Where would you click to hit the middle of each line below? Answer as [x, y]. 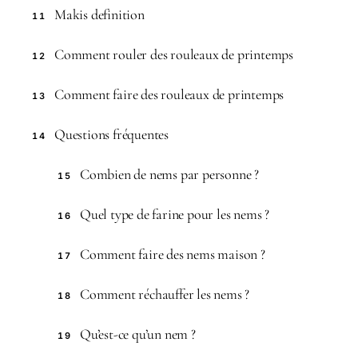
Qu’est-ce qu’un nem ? [138, 334]
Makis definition [99, 14]
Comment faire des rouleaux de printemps [169, 94]
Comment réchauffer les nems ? [165, 294]
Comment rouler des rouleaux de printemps [174, 54]
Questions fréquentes [111, 134]
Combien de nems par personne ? [169, 174]
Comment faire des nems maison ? [173, 254]
